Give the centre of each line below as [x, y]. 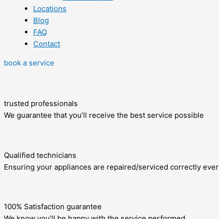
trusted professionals [41, 103]
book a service [29, 63]
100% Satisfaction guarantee [53, 207]
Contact [47, 44]
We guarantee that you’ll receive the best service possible [104, 115]
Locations [50, 9]
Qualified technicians [40, 155]
